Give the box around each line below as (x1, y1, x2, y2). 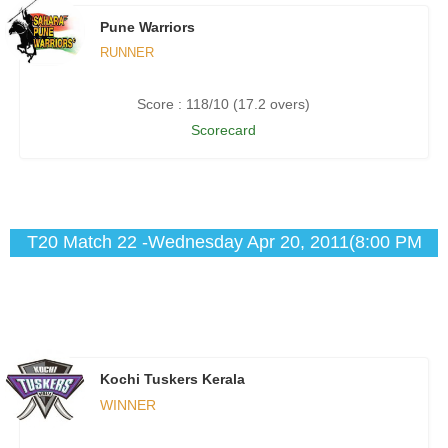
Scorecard (191, 122, 257, 139)
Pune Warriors (99, 19, 195, 36)
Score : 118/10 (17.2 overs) (137, 96, 311, 113)
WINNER (99, 397, 156, 414)
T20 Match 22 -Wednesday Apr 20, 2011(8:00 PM (26, 232, 422, 253)
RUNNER (99, 45, 154, 61)
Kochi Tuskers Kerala (99, 371, 245, 388)
